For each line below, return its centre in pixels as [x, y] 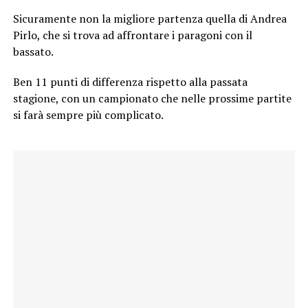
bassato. [33, 52]
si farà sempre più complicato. [88, 115]
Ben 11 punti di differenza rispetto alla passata [130, 82]
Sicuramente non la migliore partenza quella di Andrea [150, 19]
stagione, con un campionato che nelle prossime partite [152, 99]
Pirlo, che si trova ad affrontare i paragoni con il [132, 35]
